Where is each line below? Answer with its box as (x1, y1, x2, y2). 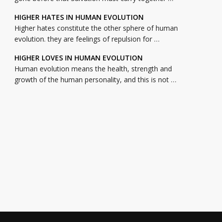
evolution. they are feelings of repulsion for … (14, 34, 160, 44)
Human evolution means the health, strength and (14, 64, 172, 74)
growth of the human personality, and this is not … (14, 75, 176, 85)
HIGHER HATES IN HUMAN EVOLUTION (14, 12, 144, 22)
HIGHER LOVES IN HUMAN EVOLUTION (14, 53, 143, 63)
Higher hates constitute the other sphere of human (14, 23, 178, 33)
